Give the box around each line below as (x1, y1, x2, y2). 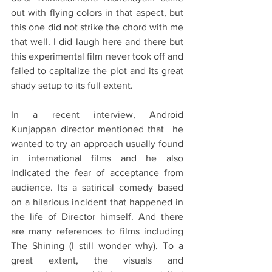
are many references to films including (11, 226, 183, 237)
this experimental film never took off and (11, 51, 183, 62)
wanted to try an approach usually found (11, 138, 183, 149)
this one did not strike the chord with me (11, 22, 183, 33)
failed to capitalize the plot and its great (11, 66, 183, 76)
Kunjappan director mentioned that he (11, 124, 183, 135)
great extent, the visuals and (11, 255, 183, 266)
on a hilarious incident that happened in (11, 197, 183, 208)
